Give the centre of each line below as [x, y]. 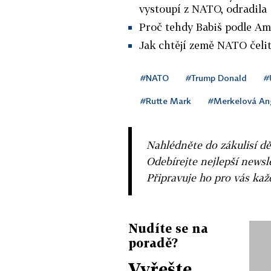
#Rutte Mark [166, 100]
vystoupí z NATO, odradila [203, 8]
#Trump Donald [216, 77]
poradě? [153, 242]
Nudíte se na [168, 228]
